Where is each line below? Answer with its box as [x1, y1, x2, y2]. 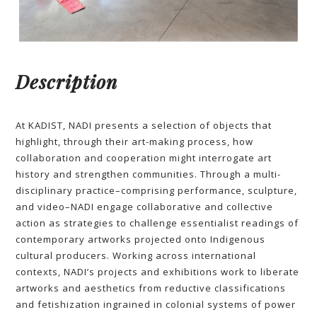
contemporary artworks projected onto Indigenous [16, 233, 266, 246]
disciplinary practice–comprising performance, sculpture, [16, 184, 298, 197]
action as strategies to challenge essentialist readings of [16, 217, 299, 230]
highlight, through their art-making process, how [16, 135, 254, 149]
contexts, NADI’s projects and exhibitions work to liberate [16, 265, 300, 279]
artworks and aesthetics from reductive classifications [16, 282, 287, 295]
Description [16, 69, 118, 94]
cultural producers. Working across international [16, 249, 257, 263]
